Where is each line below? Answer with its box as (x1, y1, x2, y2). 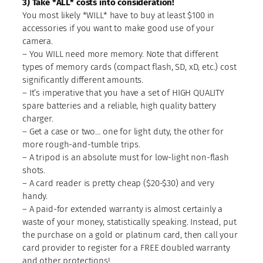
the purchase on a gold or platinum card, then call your (22, 229, 238, 240)
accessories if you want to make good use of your (22, 22, 214, 33)
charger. (22, 113, 53, 124)
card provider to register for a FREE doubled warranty (22, 242, 231, 253)
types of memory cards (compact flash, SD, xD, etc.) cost (22, 61, 237, 72)
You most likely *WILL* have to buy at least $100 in (22, 9, 215, 21)
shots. (22, 164, 46, 176)
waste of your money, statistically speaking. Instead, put (22, 216, 237, 227)
